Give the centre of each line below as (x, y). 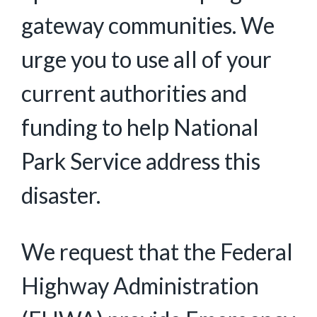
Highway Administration (140, 286)
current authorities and (134, 93)
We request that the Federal (157, 252)
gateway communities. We (148, 25)
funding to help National (140, 127)
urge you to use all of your (146, 59)
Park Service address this (141, 161)
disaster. (63, 195)
